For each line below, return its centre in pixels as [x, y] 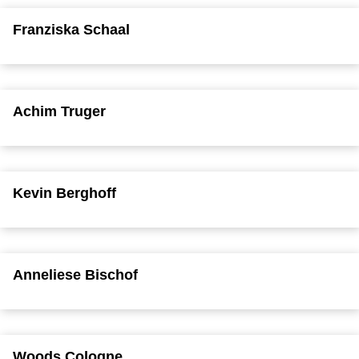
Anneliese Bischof [75, 274]
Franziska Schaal [71, 29]
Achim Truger [59, 111]
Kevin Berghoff [65, 193]
